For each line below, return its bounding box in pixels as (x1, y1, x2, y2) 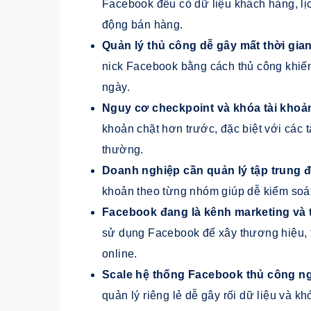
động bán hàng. (102, 18, 183, 31)
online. (102, 247, 137, 260)
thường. (102, 143, 144, 155)
